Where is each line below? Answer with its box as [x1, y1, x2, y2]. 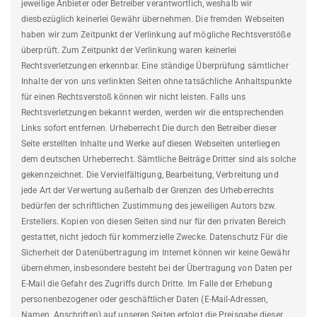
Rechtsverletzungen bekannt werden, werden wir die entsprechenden [21, 108, 284, 118]
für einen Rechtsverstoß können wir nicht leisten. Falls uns [21, 92, 246, 103]
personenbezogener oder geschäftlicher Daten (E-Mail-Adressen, [21, 294, 268, 305]
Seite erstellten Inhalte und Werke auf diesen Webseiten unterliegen [21, 139, 280, 149]
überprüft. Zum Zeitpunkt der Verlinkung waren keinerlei [21, 45, 237, 56]
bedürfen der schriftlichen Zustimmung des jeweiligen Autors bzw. [21, 201, 277, 212]
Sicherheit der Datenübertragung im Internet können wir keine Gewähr [21, 248, 290, 258]
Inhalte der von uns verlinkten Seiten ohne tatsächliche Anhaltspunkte [21, 76, 292, 87]
